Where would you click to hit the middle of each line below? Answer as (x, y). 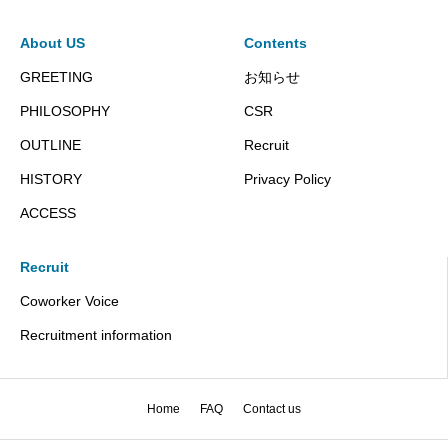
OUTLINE (50, 145)
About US (52, 43)
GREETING (56, 77)
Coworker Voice (69, 301)
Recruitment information (96, 335)
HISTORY (51, 179)
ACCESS (48, 213)
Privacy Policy (287, 179)
